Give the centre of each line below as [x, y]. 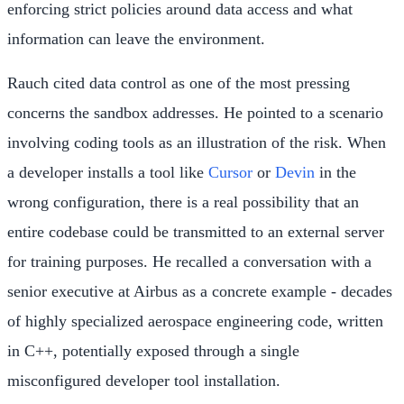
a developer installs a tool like [108, 173]
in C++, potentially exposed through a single [153, 351]
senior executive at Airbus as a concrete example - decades [200, 292]
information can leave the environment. [136, 39]
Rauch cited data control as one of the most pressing [179, 83]
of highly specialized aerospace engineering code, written [195, 321]
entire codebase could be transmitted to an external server [196, 232]
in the [335, 173]
